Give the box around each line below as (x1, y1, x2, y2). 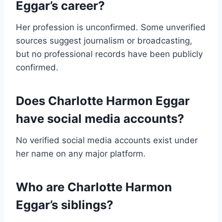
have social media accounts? (16, 111, 184, 126)
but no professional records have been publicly (16, 49, 203, 59)
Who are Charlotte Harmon (16, 180, 172, 195)
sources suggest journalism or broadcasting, (16, 36, 192, 46)
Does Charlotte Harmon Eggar (16, 94, 190, 109)
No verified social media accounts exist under (16, 135, 198, 146)
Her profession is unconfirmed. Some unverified (16, 22, 206, 33)
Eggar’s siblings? (16, 198, 113, 213)
